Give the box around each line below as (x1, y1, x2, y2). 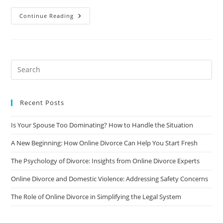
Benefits (73, 24, 105, 34)
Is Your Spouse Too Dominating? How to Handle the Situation (11, 120, 194, 129)
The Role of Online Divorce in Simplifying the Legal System (11, 192, 182, 201)
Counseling (73, 52, 116, 62)
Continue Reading (19, 11, 74, 19)
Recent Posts (20, 98, 65, 107)
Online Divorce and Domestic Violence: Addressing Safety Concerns (11, 174, 209, 183)
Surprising (73, 17, 113, 27)
